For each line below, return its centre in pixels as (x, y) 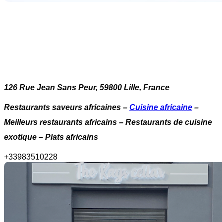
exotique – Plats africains (51, 137)
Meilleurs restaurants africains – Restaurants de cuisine (108, 122)
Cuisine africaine (161, 107)
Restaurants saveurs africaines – (67, 107)
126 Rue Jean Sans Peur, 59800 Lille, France (87, 87)
